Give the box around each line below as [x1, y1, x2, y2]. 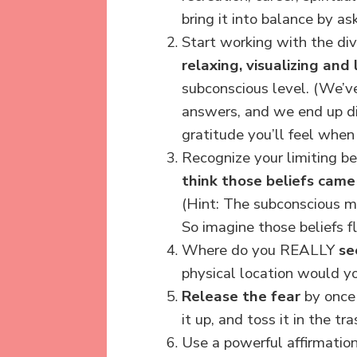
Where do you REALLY [182, 239, 339, 261]
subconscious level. [182, 77, 309, 99]
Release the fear [182, 285, 300, 307]
